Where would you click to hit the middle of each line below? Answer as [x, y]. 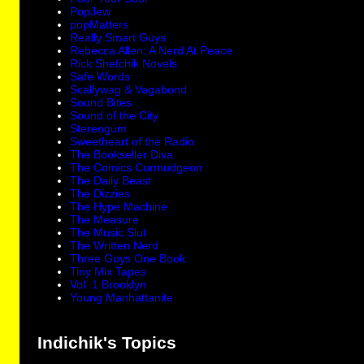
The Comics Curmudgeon [136, 168]
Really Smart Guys [118, 38]
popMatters [100, 25]
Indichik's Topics [107, 343]
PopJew [91, 12]
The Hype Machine [119, 207]
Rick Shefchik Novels [124, 64]
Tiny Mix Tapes [108, 272]
